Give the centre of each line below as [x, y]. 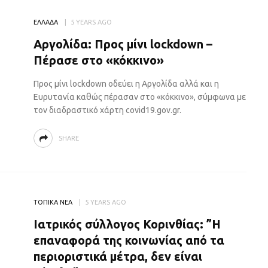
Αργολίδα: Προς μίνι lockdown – [123, 44]
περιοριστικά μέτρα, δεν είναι [118, 256]
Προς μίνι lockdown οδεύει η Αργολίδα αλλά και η [126, 84]
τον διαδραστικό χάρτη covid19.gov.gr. [107, 110]
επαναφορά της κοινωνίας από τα [129, 240]
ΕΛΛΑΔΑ [45, 22]
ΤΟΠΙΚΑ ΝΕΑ [53, 202]
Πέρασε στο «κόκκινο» [98, 60]
